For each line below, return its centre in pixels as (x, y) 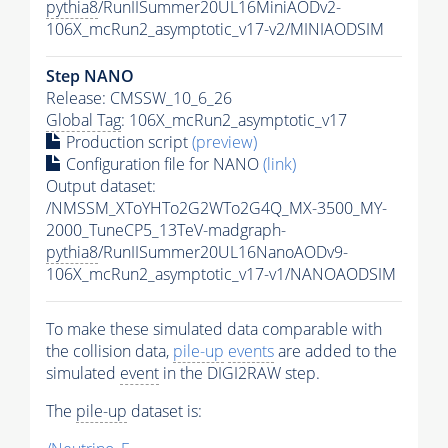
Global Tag (83, 120)
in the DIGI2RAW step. (239, 373)
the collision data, (109, 351)
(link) (279, 164)
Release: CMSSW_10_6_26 (139, 98)
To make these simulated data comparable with (214, 329)
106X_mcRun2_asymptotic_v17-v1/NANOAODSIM (221, 274)
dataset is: (164, 411)
